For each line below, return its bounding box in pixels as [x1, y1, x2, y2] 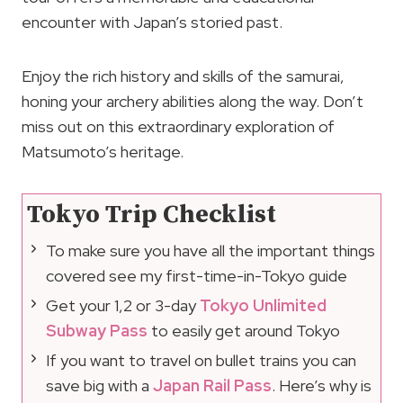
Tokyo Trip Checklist [27, 199, 276, 230]
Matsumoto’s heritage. [22, 141, 184, 162]
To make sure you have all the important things [46, 240, 375, 262]
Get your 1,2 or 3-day [46, 295, 200, 317]
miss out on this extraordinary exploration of [22, 116, 335, 137]
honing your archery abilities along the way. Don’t [22, 91, 363, 112]
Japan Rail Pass [153, 375, 272, 397]
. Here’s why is [272, 375, 372, 397]
